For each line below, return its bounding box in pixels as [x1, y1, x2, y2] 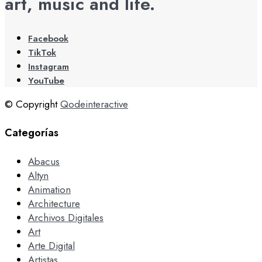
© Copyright [5, 96, 60, 111]
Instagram [28, 60, 69, 73]
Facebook [28, 32, 68, 45]
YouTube [28, 74, 64, 87]
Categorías [5, 125, 58, 140]
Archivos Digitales [28, 210, 104, 225]
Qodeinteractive [60, 96, 128, 111]
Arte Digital [28, 238, 75, 253]
